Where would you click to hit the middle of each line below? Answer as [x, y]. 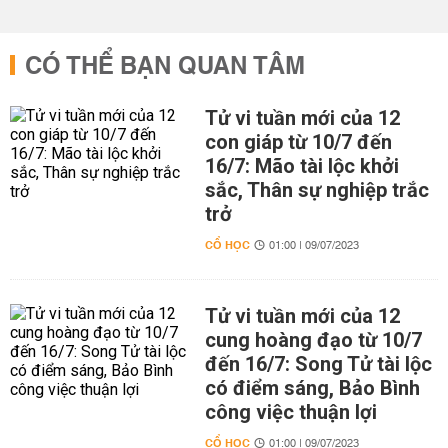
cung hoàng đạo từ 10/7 [313, 340]
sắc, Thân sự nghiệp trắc [316, 190]
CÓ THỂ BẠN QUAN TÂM [165, 67]
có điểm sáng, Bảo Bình [312, 388]
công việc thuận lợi [290, 412]
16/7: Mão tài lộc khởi [301, 166]
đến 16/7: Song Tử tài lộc [318, 364]
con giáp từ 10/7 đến [298, 142]
